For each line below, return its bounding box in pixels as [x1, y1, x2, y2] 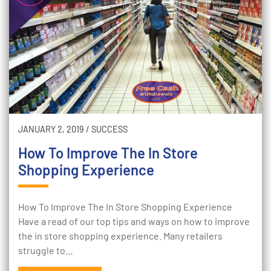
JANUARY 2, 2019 [18, 124, 84, 134]
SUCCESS [91, 124, 128, 134]
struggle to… [18, 244, 73, 256]
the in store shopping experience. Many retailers [18, 230, 223, 241]
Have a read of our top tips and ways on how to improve [18, 215, 250, 227]
